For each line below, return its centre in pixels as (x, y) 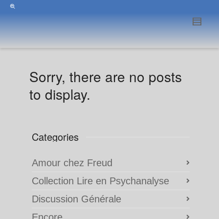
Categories (55, 137)
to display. (60, 94)
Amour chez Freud (72, 163)
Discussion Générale (77, 199)
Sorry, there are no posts (106, 76)
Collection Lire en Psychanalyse (100, 181)
